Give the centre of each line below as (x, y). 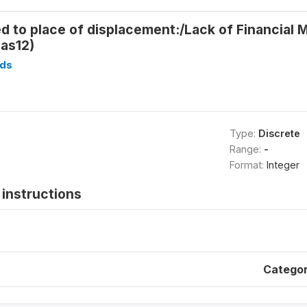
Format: (248, 165)
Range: (246, 149)
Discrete (279, 133)
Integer (283, 165)
